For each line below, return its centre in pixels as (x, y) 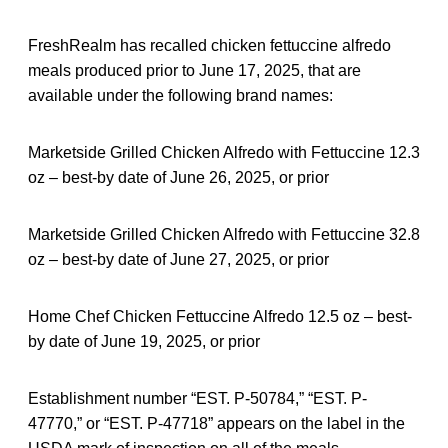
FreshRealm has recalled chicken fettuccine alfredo (209, 46)
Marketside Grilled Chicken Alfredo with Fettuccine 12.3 (224, 153)
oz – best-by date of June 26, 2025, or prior (178, 178)
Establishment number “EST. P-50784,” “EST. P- (197, 399)
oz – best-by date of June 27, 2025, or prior (178, 260)
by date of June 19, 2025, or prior (144, 342)
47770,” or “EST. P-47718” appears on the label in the (216, 424)
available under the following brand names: (180, 96)
